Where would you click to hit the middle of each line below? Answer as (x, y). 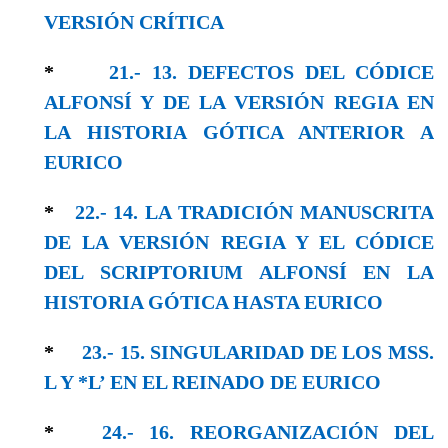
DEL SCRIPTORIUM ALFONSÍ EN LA (239, 271)
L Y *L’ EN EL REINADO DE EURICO (212, 381)
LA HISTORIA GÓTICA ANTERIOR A (239, 131)
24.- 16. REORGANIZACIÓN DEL (267, 431)
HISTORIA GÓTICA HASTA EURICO (213, 301)
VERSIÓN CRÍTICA (134, 21)
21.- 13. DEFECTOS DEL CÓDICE (271, 71)
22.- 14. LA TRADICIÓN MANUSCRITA (254, 211)
